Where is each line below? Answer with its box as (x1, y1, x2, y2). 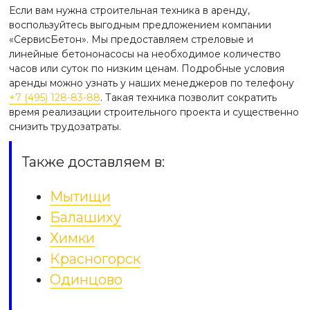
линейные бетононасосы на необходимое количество (9, 48, 281, 60)
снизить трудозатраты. (9, 120, 121, 133)
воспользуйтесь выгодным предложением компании (9, 19, 271, 31)
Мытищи (50, 188, 111, 205)
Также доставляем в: (22, 154, 165, 170)
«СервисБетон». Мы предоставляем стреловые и (9, 33, 253, 46)
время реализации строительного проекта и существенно (9, 106, 299, 118)
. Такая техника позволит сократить (100, 91, 277, 104)
